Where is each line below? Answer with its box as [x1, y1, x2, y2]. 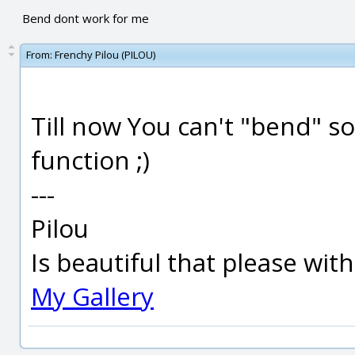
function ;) [31, 143, 150, 177]
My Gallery [31, 279, 154, 313]
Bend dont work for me [21, 10, 149, 26]
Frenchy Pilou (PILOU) [55, 48, 155, 62]
